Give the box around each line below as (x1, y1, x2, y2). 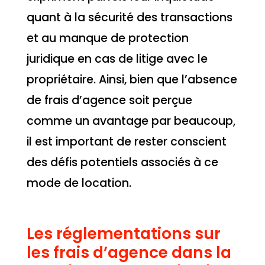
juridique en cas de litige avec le (26, 51, 208, 67)
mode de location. (26, 175, 131, 192)
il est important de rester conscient (26, 134, 227, 150)
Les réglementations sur (26, 222, 221, 244)
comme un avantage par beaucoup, (26, 113, 235, 130)
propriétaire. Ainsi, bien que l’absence (26, 72, 237, 88)
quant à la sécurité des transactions (26, 9, 232, 26)
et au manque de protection (26, 30, 189, 47)
